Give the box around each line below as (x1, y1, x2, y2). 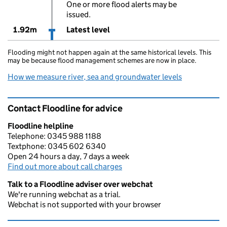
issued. (66, 10, 91, 19)
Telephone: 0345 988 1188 (8, 131, 101, 141)
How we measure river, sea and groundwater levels (8, 72, 182, 82)
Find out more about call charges (8, 162, 122, 171)
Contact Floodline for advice (8, 103, 123, 114)
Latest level (66, 25, 110, 34)
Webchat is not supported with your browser (8, 200, 161, 209)
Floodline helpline (8, 121, 73, 131)
